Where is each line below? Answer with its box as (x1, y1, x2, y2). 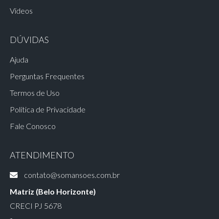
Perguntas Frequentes (10, 71, 85, 81)
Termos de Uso (10, 88, 60, 97)
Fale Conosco (10, 121, 56, 131)
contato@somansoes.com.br (22, 170, 120, 179)
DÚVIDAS (10, 34, 49, 45)
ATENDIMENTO (10, 149, 74, 160)
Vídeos (10, 5, 33, 15)
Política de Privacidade (10, 104, 86, 114)
